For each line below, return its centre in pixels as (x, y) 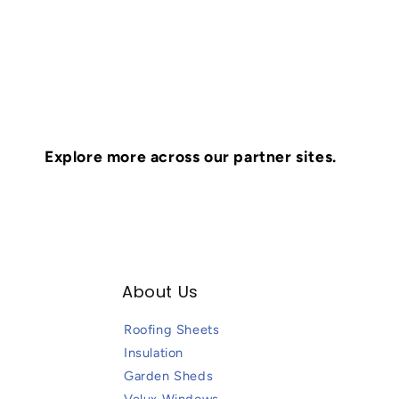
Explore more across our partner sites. (191, 158)
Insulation (154, 354)
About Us (160, 293)
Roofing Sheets (172, 331)
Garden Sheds (169, 377)
